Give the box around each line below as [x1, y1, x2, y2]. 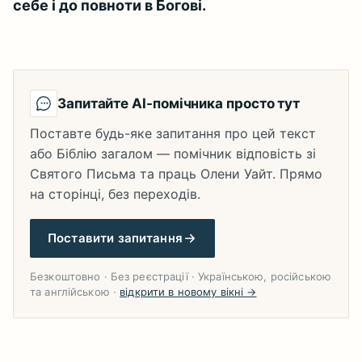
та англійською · [30, 285, 120, 298]
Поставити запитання [48, 230, 183, 246]
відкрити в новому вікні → [120, 285, 257, 298]
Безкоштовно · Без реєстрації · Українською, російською [30, 270, 332, 283]
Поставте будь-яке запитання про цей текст [30, 125, 316, 141]
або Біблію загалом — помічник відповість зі [30, 145, 316, 162]
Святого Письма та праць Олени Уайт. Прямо [30, 166, 322, 182]
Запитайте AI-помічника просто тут [57, 95, 301, 112]
